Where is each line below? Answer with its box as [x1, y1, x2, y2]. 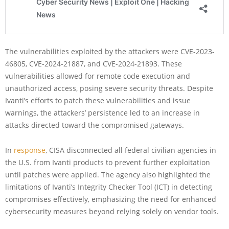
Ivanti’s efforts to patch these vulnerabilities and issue [5, 96, 191, 106]
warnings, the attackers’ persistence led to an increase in [5, 108, 200, 118]
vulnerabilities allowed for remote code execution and [5, 71, 190, 81]
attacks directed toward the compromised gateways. [5, 120, 184, 130]
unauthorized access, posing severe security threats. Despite [5, 83, 213, 94]
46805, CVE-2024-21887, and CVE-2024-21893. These [5, 59, 182, 69]
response [14, 145, 45, 155]
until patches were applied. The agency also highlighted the [5, 170, 211, 180]
